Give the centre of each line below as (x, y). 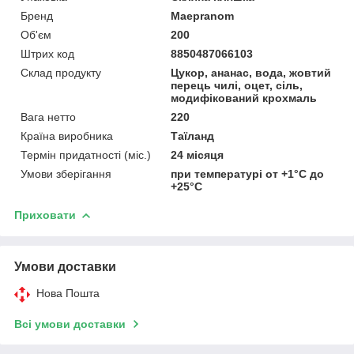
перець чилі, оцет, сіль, (237, 85)
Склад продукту (61, 72)
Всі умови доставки (70, 324)
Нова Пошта (68, 293)
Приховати (45, 215)
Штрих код (47, 53)
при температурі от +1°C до (248, 173)
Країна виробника (67, 136)
